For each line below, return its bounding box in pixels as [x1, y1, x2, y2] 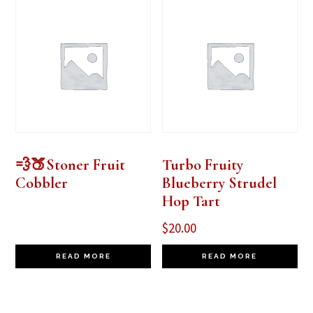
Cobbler [15, 174, 68, 193]
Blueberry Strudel [162, 174, 277, 193]
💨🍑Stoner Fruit [15, 156, 126, 175]
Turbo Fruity [162, 156, 244, 175]
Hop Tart [162, 192, 221, 211]
